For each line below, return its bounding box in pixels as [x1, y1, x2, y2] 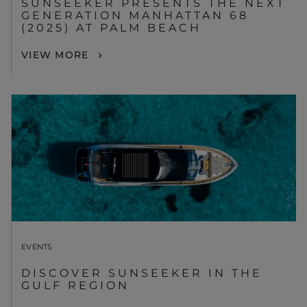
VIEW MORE [21, 48, 89, 61]
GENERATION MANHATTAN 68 [21, 8, 249, 22]
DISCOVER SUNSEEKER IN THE [21, 266, 262, 280]
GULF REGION [21, 278, 130, 292]
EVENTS [21, 241, 53, 251]
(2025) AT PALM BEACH [21, 21, 201, 34]
